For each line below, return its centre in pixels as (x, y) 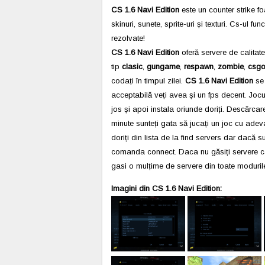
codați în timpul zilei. (148, 81)
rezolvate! (128, 38)
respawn (199, 67)
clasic (132, 67)
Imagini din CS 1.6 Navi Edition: (167, 188)
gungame (163, 67)
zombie (231, 67)
